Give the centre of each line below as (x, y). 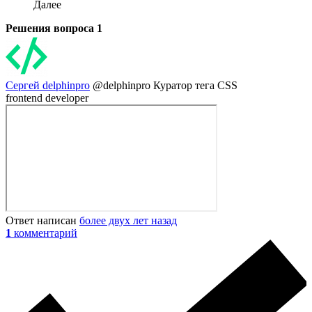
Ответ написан (42, 220)
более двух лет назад (128, 220)
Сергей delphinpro (48, 85)
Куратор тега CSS (195, 85)
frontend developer (47, 97)
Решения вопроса (51, 28)
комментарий (46, 233)
